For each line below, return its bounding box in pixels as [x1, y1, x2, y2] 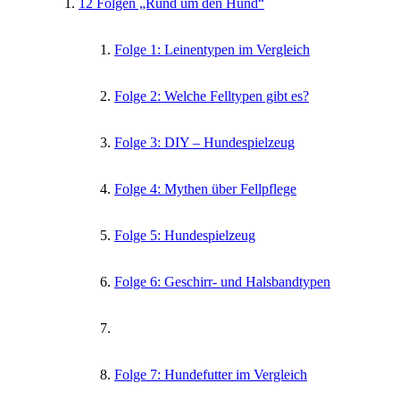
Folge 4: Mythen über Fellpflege [114, 180, 296, 196]
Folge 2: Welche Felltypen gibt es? [114, 87, 309, 104]
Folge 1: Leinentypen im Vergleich [114, 41, 310, 57]
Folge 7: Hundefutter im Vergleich [114, 366, 307, 382]
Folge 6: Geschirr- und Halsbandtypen [114, 273, 330, 289]
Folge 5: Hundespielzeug [114, 227, 255, 243]
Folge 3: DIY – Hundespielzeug [114, 134, 295, 150]
